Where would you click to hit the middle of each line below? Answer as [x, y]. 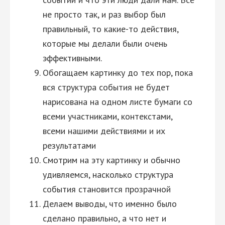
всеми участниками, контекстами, [107, 116]
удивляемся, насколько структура [108, 175]
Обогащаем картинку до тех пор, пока [118, 73]
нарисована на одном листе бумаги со [118, 102]
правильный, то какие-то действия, [110, 29]
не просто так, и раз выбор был [104, 14]
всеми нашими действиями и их [104, 131]
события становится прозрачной [107, 189]
